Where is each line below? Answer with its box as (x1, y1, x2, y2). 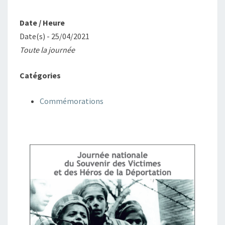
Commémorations (40, 96, 103, 106)
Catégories (20, 70, 61, 80)
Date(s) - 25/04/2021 (20, 31, 89, 41)
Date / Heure (20, 18, 65, 28)
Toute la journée (20, 45, 75, 55)
